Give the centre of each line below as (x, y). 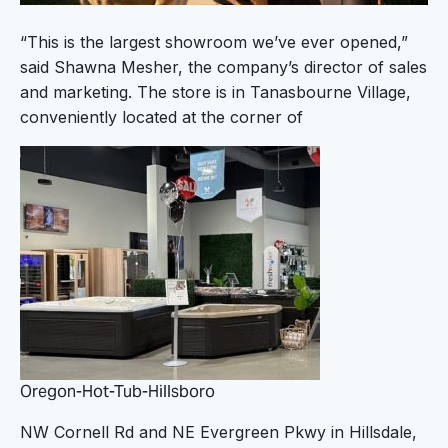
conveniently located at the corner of (161, 116)
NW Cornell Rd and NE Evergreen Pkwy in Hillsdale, (218, 431)
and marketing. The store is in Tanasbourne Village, (215, 91)
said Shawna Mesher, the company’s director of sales (223, 66)
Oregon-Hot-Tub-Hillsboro (117, 391)
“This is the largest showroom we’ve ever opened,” (214, 41)
